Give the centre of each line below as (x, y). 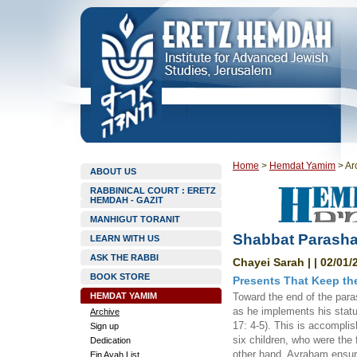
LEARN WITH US (125, 238)
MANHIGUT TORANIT (135, 219)
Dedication (110, 340)
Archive (105, 312)
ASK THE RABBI (124, 257)
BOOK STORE (120, 277)
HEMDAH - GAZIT (127, 200)
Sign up (104, 326)
